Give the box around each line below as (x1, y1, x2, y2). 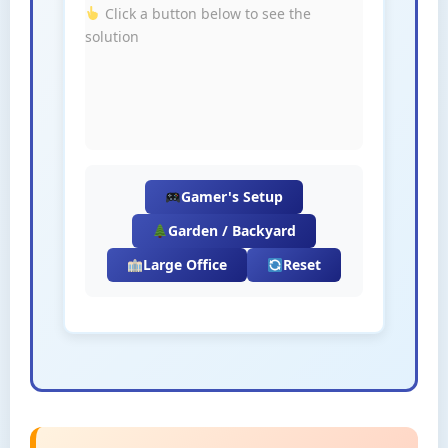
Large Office (143, 255, 227, 274)
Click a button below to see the (100, 4, 311, 23)
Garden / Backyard (167, 221, 296, 240)
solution (85, 27, 139, 46)
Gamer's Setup (180, 187, 283, 206)
